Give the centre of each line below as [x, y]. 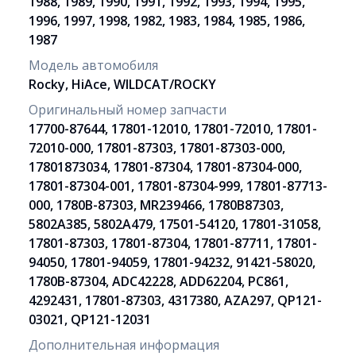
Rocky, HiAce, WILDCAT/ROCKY [122, 84]
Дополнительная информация [124, 344]
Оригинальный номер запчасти [128, 109]
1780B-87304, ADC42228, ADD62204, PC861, [159, 281]
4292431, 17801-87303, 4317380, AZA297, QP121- [175, 300]
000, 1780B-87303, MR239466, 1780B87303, [156, 205]
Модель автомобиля [93, 65]
